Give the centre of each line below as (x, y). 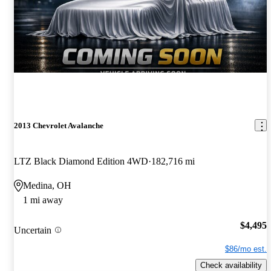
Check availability (231, 265)
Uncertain (33, 230)
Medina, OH (47, 186)
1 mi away (43, 200)
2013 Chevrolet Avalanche (59, 125)
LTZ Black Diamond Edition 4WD (81, 162)
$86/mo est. (246, 249)
